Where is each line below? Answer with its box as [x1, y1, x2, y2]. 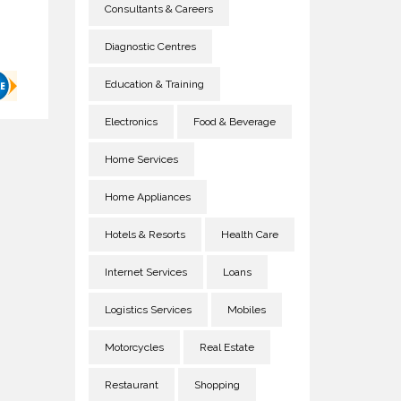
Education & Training [104, 78, 204, 90]
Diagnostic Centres [104, 40, 196, 53]
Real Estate [199, 341, 254, 354]
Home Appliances [104, 191, 191, 203]
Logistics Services [104, 303, 192, 316]
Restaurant [104, 379, 158, 391]
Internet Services [104, 266, 187, 278]
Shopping [193, 379, 240, 391]
